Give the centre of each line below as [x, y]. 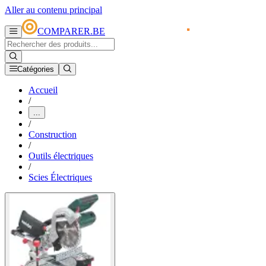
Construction [53, 135]
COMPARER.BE [71, 31]
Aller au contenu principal [53, 10]
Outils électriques [61, 156]
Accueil [43, 90]
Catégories [36, 69]
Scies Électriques [60, 178]
